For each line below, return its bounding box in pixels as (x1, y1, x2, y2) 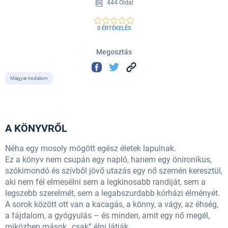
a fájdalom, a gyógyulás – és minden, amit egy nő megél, (5, 211, 210, 221)
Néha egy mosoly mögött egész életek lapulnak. (5, 144, 178, 154)
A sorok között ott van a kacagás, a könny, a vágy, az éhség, (5, 199, 218, 210)
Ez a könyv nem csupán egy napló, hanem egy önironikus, (5, 155, 212, 165)
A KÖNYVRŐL (5, 122, 67, 135)
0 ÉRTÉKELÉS (97, 25, 131, 32)
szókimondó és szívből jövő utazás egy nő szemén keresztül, (5, 166, 222, 176)
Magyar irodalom (10, 75, 48, 81)
